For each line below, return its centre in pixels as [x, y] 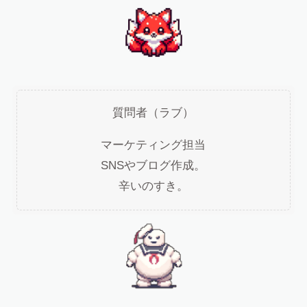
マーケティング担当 [153, 145]
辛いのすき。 [153, 186]
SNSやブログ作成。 [153, 166]
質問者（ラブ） [153, 113]
